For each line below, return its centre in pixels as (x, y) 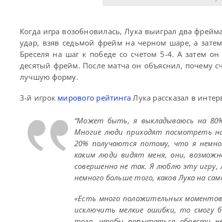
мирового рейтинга (94, 97)
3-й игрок (39, 97)
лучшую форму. (49, 77)
